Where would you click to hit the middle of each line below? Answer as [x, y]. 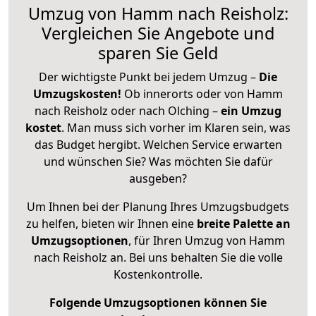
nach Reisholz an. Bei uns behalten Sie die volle [158, 257]
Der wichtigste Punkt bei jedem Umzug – [149, 77]
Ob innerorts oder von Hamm [203, 93]
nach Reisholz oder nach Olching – [128, 110]
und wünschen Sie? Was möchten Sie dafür [158, 161]
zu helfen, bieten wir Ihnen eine [111, 223]
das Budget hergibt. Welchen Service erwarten [158, 144]
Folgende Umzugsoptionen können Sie [158, 302]
